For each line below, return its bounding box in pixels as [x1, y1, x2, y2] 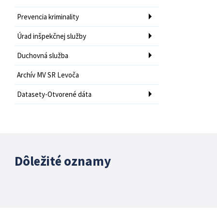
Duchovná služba [17, 50, 68, 60]
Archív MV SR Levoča [17, 70, 79, 79]
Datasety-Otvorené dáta [17, 89, 92, 99]
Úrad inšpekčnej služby [17, 31, 86, 41]
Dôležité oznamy [15, 152, 111, 169]
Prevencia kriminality [17, 12, 79, 21]
